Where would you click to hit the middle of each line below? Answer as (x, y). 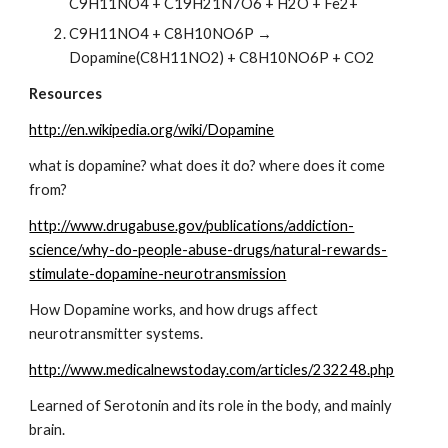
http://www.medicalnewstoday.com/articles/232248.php (212, 369)
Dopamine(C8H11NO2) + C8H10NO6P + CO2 (222, 57)
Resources (66, 93)
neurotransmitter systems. (116, 333)
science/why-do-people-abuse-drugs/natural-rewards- (208, 249)
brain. (47, 429)
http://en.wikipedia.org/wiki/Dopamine (152, 129)
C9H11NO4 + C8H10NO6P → (171, 33)
